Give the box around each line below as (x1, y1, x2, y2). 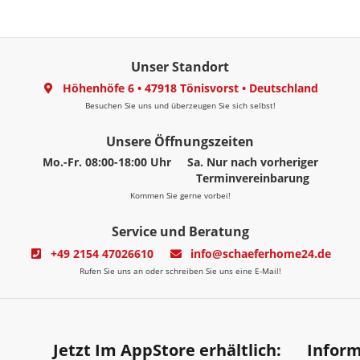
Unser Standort (131, 58, 229, 76)
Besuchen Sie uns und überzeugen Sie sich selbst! (84, 100, 276, 112)
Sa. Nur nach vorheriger (186, 154, 318, 170)
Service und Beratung (111, 223, 249, 241)
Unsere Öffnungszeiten (106, 133, 254, 151)
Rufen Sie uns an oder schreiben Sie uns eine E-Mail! (79, 264, 281, 276)
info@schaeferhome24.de (190, 245, 331, 261)
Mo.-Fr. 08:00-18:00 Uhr (42, 154, 171, 170)
